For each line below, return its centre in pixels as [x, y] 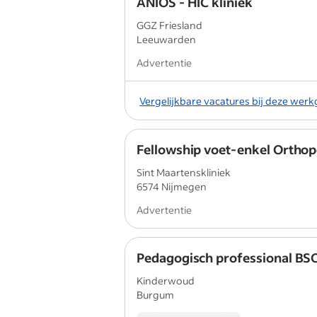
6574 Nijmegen [172, 186]
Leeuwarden [166, 39]
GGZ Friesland [169, 25]
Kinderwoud [166, 281]
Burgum [155, 295]
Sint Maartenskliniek [184, 172]
